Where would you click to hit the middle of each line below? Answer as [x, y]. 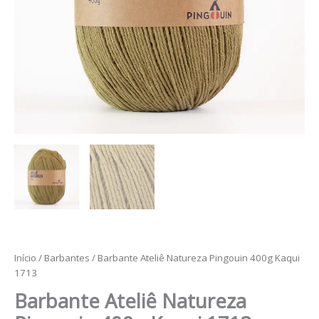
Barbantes [67, 258]
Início [25, 258]
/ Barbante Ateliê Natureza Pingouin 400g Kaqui [195, 258]
